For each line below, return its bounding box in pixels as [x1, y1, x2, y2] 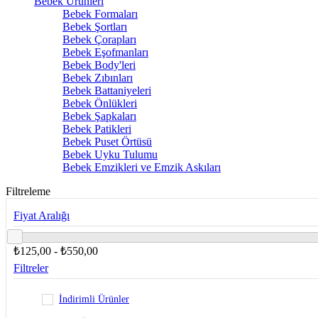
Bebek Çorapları [62, 33, 136, 45]
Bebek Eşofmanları [62, 46, 148, 58]
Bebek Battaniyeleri [62, 84, 151, 97]
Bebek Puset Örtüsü [62, 136, 152, 148]
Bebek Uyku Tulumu [62, 148, 158, 160]
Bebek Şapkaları [62, 110, 136, 122]
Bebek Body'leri [62, 59, 136, 71]
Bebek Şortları [62, 21, 127, 33]
